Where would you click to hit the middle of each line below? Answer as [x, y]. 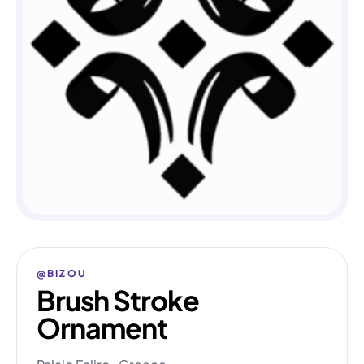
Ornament [102, 328]
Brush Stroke [118, 300]
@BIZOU [62, 273]
